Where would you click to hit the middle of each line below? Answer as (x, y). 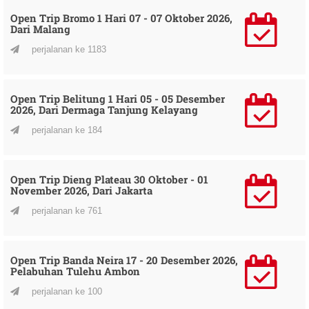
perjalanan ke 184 (66, 130)
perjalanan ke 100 (66, 291)
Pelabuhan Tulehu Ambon (75, 271)
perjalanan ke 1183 (68, 49)
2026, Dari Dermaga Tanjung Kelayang (104, 109)
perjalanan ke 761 (66, 210)
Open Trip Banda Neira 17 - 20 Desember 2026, (124, 260)
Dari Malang (40, 29)
